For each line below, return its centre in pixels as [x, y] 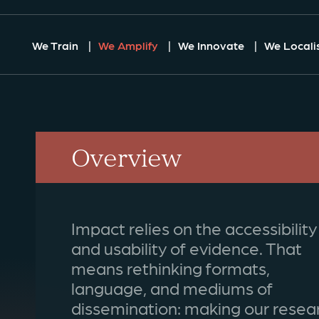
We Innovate [213, 45]
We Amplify [130, 45]
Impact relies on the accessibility [194, 228]
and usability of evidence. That [187, 248]
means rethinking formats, [171, 268]
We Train [57, 45]
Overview [126, 157]
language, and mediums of [172, 288]
